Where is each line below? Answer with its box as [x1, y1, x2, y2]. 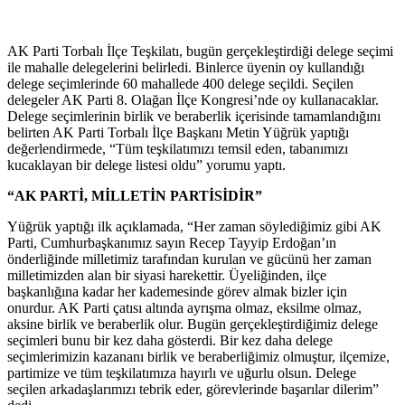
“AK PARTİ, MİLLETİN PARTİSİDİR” [7, 187, 262, 203]
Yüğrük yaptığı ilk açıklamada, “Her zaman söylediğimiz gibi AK [7, 218, 381, 234]
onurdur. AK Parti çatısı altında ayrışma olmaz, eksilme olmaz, [7, 299, 362, 316]
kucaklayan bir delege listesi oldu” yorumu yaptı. [7, 156, 286, 173]
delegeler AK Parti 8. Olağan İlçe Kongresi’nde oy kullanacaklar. [7, 91, 379, 108]
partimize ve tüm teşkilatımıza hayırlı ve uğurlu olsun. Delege [7, 364, 356, 381]
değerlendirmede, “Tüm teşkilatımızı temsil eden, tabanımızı [7, 140, 348, 156]
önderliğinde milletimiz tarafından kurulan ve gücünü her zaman [7, 250, 372, 267]
